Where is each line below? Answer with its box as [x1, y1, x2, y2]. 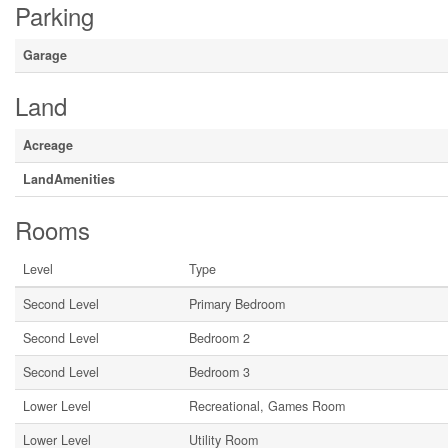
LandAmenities [23, 170, 115, 188]
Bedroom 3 [189, 363, 250, 381]
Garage [23, 46, 67, 64]
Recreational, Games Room [189, 397, 345, 415]
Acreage [23, 136, 73, 154]
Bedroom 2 [189, 329, 250, 347]
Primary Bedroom [189, 295, 285, 313]
